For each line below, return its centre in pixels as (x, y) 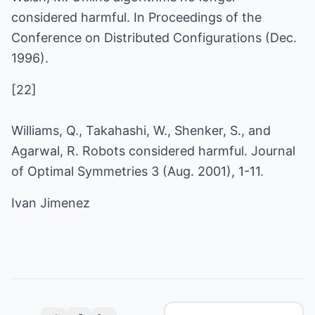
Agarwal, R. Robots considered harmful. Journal (153, 151)
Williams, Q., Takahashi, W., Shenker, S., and (141, 130)
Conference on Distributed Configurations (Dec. (154, 38)
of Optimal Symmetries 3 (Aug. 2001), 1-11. (137, 171)
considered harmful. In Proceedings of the (136, 17)
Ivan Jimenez (51, 203)
